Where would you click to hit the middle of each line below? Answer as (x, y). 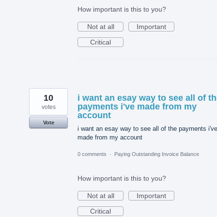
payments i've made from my (137, 107)
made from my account (110, 138)
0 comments (92, 154)
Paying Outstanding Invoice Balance (157, 154)
